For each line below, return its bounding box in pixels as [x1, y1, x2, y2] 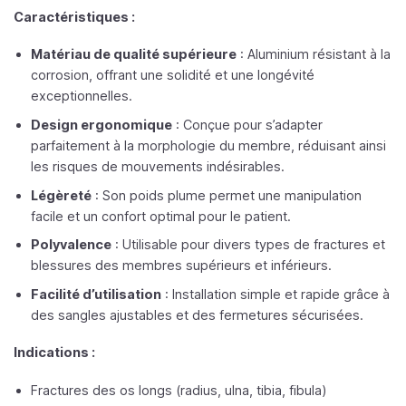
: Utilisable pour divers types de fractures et [111, 237, 385, 253]
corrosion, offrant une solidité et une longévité [30, 67, 314, 83]
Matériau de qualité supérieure [30, 46, 237, 63]
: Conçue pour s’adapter [171, 116, 323, 132]
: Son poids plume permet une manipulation [91, 187, 362, 203]
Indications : [14, 344, 95, 361]
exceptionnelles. [30, 88, 132, 104]
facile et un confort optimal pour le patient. [30, 208, 291, 224]
